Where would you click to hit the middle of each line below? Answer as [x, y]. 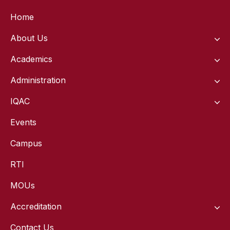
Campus [26, 143]
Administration [38, 80]
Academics [31, 59]
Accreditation [36, 207]
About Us [29, 38]
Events [23, 122]
